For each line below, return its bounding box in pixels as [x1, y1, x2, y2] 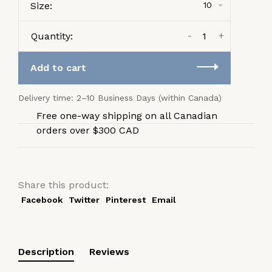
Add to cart [30, 61, 86, 73]
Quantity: [31, 30, 73, 42]
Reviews [89, 245, 129, 257]
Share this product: [18, 178, 109, 191]
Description [18, 245, 74, 257]
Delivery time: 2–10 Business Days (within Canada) [18, 92, 222, 103]
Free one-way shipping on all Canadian [36, 109, 217, 121]
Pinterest [106, 194, 146, 205]
